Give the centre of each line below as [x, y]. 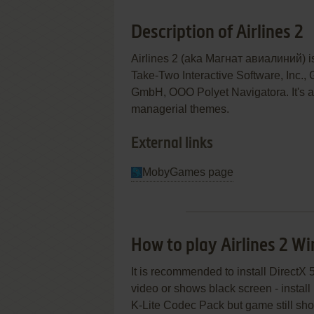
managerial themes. [180, 109]
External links [172, 144]
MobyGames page [188, 172]
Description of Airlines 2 [217, 33]
